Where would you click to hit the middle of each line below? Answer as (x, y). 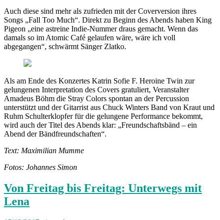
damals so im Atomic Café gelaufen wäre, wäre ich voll (90, 37)
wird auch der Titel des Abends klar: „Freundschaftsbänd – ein (100, 125)
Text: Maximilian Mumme (44, 150)
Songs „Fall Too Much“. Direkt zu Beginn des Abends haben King (108, 20)
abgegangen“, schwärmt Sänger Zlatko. (65, 46)
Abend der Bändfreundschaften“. (55, 134)
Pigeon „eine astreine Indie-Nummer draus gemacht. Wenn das (101, 28)
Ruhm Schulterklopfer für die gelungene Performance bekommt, (103, 116)
